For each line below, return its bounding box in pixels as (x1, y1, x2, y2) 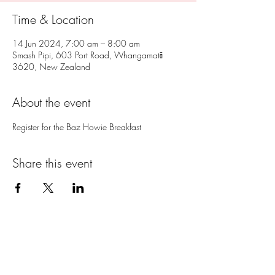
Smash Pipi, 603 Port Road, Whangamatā (12, 49, 163, 61)
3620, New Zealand (12, 61, 90, 72)
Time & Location (12, 11, 94, 28)
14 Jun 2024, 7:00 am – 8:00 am (12, 37, 140, 49)
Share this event (12, 155, 92, 171)
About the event (12, 94, 90, 110)
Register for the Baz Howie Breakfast (12, 121, 141, 133)
